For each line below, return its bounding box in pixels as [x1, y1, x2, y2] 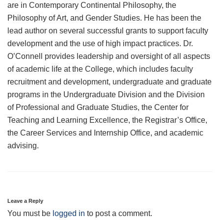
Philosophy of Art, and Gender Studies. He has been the [7, 14, 201, 23]
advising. [7, 141, 39, 150]
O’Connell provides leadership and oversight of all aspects [7, 52, 210, 61]
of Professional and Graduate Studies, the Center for [7, 103, 189, 112]
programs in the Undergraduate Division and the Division [7, 90, 205, 99]
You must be [7, 209, 53, 218]
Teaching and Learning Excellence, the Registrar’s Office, [7, 116, 207, 125]
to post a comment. [85, 209, 152, 218]
